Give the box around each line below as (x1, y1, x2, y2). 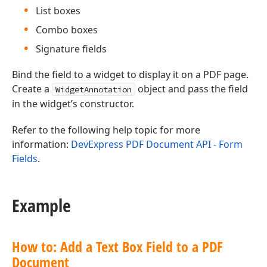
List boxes (36, 4, 80, 17)
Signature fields (36, 42, 107, 55)
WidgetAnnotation (55, 84, 132, 95)
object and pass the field (135, 82, 248, 95)
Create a (12, 82, 52, 95)
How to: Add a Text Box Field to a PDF (12, 237, 223, 256)
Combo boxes (36, 23, 98, 36)
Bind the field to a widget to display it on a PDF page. (12, 68, 249, 81)
